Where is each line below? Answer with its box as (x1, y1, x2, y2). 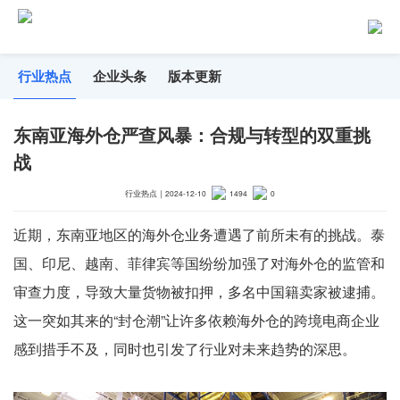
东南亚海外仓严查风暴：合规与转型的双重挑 (13, 121, 371, 147)
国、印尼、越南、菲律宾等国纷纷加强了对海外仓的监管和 (13, 253, 385, 273)
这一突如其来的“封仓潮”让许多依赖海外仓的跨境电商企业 (13, 310, 379, 330)
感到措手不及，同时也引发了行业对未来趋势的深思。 (13, 338, 356, 359)
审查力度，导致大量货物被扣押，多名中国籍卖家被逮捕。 (13, 281, 385, 302)
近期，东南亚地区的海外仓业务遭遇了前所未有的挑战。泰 (13, 224, 385, 245)
